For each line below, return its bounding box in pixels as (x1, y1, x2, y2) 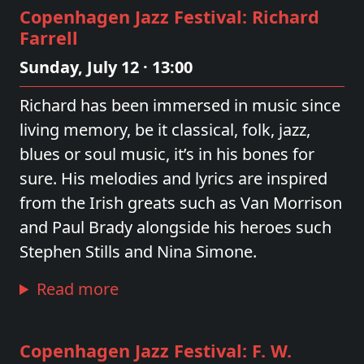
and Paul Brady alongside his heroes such (19, 216, 331, 238)
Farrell (19, 26, 78, 50)
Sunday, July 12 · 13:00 (19, 56, 193, 78)
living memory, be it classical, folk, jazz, (19, 119, 310, 141)
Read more (37, 278, 119, 300)
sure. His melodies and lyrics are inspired (19, 167, 327, 189)
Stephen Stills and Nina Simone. (19, 240, 257, 262)
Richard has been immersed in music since (19, 94, 340, 116)
